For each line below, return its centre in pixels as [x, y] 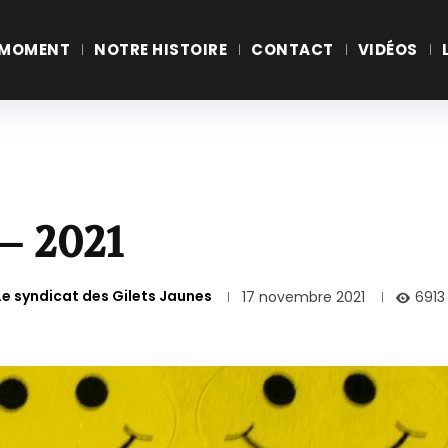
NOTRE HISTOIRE [160, 49]
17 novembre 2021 [303, 297]
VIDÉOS [387, 49]
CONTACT [292, 49]
